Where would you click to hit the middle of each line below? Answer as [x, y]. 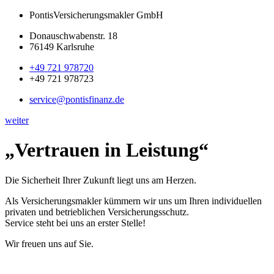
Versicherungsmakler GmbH [108, 15]
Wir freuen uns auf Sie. [49, 243]
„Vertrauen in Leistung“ [107, 150]
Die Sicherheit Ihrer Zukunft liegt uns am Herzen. [101, 180]
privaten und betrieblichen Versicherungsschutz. [97, 212]
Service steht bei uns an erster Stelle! [75, 223]
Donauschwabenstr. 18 [73, 36]
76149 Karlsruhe [62, 47]
